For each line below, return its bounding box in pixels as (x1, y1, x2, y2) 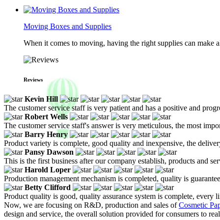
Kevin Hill (25, 94, 58, 103)
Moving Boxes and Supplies (24, 22, 111, 30)
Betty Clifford (25, 183, 71, 192)
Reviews (24, 76, 43, 82)
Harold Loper (25, 165, 71, 174)
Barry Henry (25, 130, 68, 138)
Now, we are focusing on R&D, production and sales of (4, 200, 179, 209)
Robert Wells (25, 112, 68, 121)
